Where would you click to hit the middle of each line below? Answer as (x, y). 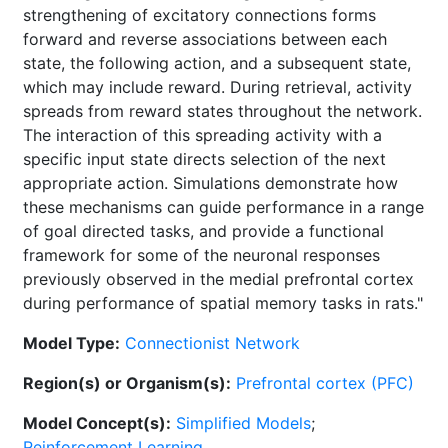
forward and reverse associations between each (205, 39)
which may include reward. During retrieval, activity (217, 87)
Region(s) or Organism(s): (127, 383)
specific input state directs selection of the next (204, 159)
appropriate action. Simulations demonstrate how (210, 183)
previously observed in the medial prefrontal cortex (218, 279)
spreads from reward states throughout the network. (222, 111)
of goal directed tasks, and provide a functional (203, 231)
